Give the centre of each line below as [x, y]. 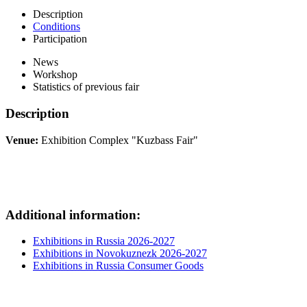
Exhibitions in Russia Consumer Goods [118, 266]
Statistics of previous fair [86, 87]
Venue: [22, 140]
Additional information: [73, 214]
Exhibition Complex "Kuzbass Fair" [118, 140]
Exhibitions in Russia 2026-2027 [104, 241]
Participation [60, 39]
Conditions [57, 27]
